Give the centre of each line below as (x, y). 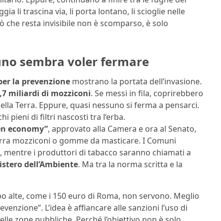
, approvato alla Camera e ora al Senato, (122, 129)
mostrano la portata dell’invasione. (136, 81)
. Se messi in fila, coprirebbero (147, 93)
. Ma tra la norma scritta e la (130, 164)
